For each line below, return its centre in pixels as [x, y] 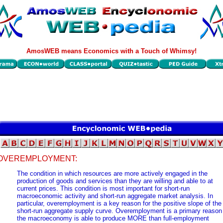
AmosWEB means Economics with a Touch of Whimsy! [111, 51]
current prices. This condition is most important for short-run [103, 189]
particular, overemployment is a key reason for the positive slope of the [119, 204]
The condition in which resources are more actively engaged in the [112, 174]
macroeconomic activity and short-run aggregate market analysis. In [115, 196]
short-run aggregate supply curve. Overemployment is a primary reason [119, 211]
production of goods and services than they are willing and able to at [115, 181]
